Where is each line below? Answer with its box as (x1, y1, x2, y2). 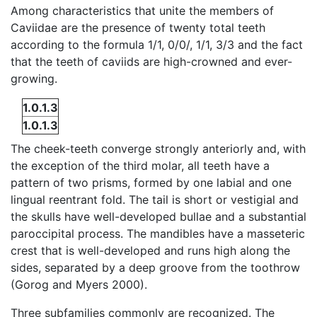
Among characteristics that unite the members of (11, 3, 274, 18)
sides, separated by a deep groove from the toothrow (11, 260, 300, 275)
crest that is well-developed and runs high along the (11, 243, 290, 258)
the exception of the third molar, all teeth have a (11, 158, 270, 173)
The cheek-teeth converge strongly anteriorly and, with (11, 141, 306, 156)
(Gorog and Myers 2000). (11, 277, 147, 292)
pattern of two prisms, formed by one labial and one (11, 175, 292, 190)
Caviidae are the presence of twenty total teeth (11, 20, 265, 35)
